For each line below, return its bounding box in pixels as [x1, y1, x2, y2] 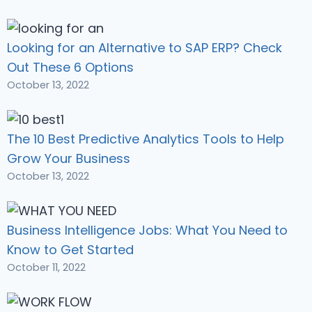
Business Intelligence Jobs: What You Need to [7, 221, 288, 240]
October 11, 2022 [7, 260, 86, 275]
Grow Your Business [7, 150, 130, 168]
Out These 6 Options [7, 58, 134, 77]
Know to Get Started [7, 241, 134, 259]
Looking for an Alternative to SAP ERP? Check [7, 39, 282, 57]
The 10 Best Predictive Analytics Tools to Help [7, 130, 284, 148]
